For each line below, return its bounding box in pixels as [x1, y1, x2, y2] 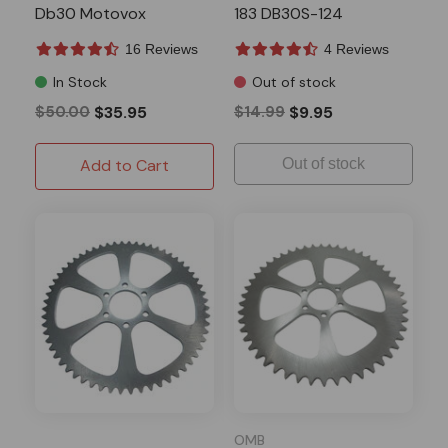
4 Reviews [324, 40, 389, 57]
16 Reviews [125, 40, 198, 57]
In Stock [53, 72, 107, 91]
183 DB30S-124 [234, 2, 343, 24]
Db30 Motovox [35, 2, 146, 24]
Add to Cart [80, 154, 169, 176]
